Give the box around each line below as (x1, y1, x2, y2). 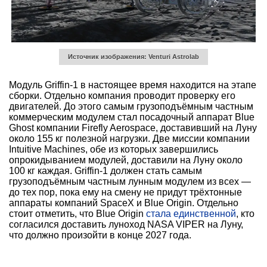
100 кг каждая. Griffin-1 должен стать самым (9, 165, 202, 176)
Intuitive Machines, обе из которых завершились (9, 144, 218, 154)
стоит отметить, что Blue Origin (9, 208, 146, 219)
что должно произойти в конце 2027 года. (9, 229, 191, 240)
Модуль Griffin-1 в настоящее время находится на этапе (9, 79, 256, 90)
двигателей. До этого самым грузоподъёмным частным (9, 101, 253, 111)
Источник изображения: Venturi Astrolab (68, 53, 199, 61)
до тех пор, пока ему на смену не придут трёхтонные (9, 187, 242, 197)
